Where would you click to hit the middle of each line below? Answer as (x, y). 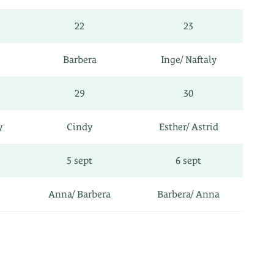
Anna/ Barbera (80, 194)
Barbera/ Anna (188, 194)
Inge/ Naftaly (188, 60)
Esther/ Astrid (188, 127)
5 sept (80, 161)
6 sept (188, 161)
